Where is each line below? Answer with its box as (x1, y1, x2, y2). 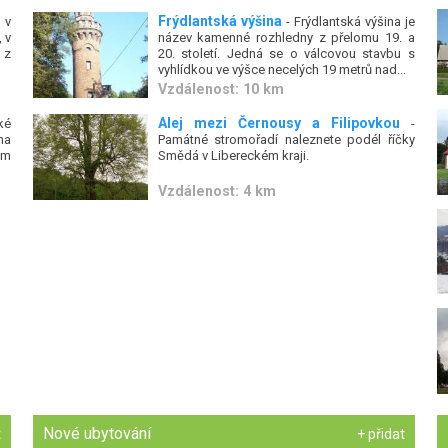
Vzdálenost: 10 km (157, 80, 284, 97)
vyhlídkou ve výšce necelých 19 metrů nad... (157, 62, 406, 77)
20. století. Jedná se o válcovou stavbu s (157, 46, 415, 61)
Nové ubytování (43, 424, 152, 444)
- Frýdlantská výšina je (281, 14, 415, 29)
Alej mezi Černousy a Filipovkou (157, 114, 400, 131)
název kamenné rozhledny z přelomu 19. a (157, 30, 415, 45)
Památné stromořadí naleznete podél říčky (157, 131, 415, 147)
